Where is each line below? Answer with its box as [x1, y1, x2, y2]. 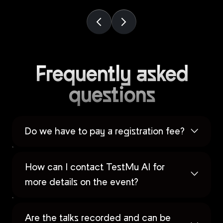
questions [68, 83, 155, 109]
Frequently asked [35, 62, 188, 88]
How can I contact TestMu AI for [25, 161, 165, 174]
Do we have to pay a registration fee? [25, 125, 185, 138]
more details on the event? [25, 176, 138, 189]
